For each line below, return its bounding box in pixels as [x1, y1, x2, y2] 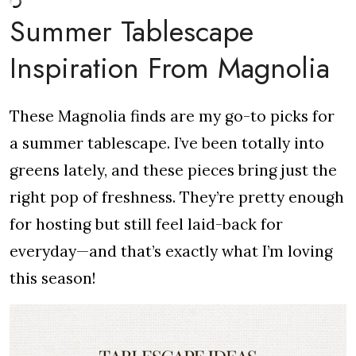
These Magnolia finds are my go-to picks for [10, 106, 335, 126]
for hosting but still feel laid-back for [10, 215, 283, 234]
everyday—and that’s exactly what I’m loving [10, 242, 333, 261]
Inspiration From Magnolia [10, 47, 330, 89]
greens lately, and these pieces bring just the [10, 161, 337, 180]
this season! [10, 269, 95, 288]
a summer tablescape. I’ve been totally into [10, 133, 324, 153]
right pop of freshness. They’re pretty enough [10, 188, 344, 207]
